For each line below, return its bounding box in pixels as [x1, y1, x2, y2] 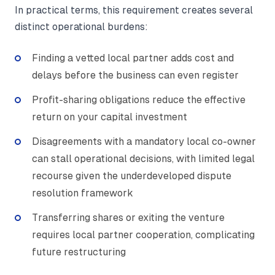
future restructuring [32, 246, 126, 258]
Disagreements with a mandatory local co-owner [32, 135, 256, 147]
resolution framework [32, 187, 133, 199]
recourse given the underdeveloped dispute [32, 169, 231, 182]
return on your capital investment [32, 110, 187, 123]
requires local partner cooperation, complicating [32, 228, 255, 241]
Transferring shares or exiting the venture [32, 211, 225, 223]
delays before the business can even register [32, 69, 239, 81]
